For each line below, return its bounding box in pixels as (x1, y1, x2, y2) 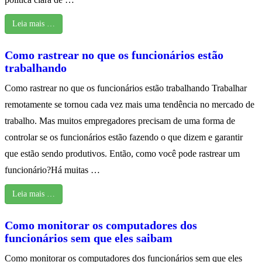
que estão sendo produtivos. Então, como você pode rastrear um (5, 149, 240, 159)
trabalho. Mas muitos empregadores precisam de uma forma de (5, 116, 235, 126)
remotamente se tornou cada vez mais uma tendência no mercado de (5, 99, 254, 110)
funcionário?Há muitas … (5, 165, 100, 175)
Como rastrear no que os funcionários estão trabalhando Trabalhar (5, 83, 247, 94)
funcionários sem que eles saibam (5, 232, 173, 245)
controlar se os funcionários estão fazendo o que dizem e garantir (5, 132, 243, 143)
